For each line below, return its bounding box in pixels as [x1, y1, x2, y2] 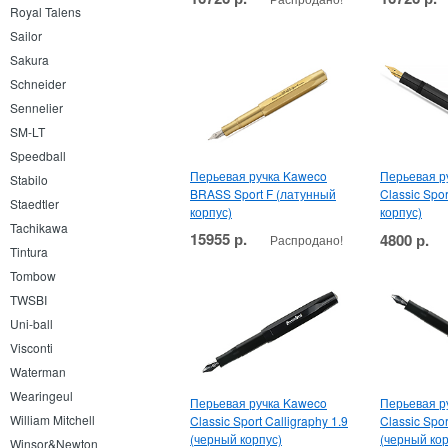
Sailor [10, 27, 42, 44]
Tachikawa [10, 219, 68, 236]
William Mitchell [10, 411, 95, 428]
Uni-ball [10, 315, 53, 332]
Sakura [10, 51, 49, 68]
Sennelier [10, 99, 63, 116]
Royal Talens [10, 3, 81, 20]
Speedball [10, 147, 66, 164]
